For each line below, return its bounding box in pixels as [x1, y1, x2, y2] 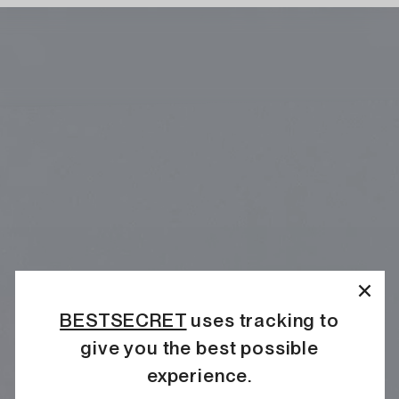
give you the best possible [80, 336, 319, 359]
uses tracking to [186, 308, 339, 331]
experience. [146, 363, 253, 387]
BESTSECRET [60, 308, 187, 331]
